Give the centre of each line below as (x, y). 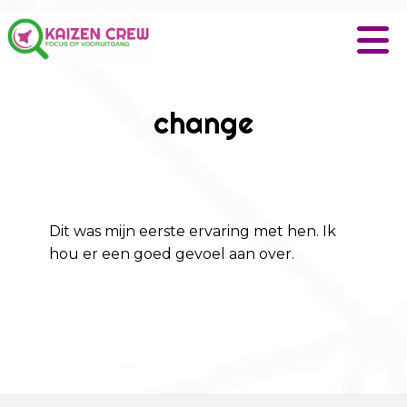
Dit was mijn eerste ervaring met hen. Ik (193, 232)
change (203, 123)
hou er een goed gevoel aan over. (172, 254)
